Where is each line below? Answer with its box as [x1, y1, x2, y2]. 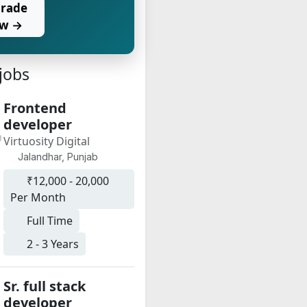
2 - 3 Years [23, 236, 79, 251]
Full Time [23, 213, 73, 228]
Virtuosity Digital [3, 134, 90, 149]
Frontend [3, 99, 66, 117]
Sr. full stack [3, 277, 86, 295]
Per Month [10, 190, 66, 205]
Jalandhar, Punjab [15, 151, 99, 162]
